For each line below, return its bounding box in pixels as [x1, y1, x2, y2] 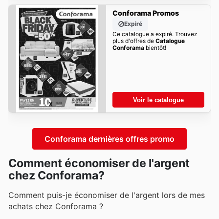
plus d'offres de [112, 37, 155, 45]
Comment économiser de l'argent [8, 156, 190, 170]
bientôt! [144, 44, 166, 52]
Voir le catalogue [133, 96, 184, 104]
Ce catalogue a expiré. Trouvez [112, 30, 197, 38]
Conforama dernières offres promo [44, 133, 175, 144]
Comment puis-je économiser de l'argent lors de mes [8, 190, 205, 200]
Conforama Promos [112, 9, 179, 18]
